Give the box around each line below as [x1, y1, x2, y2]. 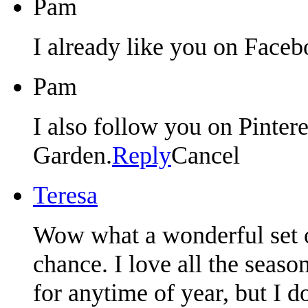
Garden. [33, 141, 112, 169]
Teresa [33, 181, 98, 209]
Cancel [171, 141, 240, 169]
